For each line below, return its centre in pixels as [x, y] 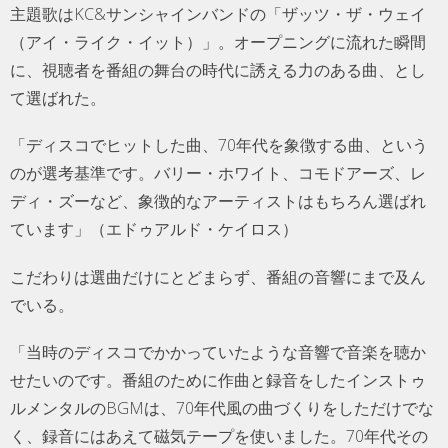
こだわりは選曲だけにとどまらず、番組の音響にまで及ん [218, 276]
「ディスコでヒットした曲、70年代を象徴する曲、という [219, 145]
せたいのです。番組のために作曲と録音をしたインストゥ [218, 379]
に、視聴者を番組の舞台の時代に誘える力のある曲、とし [218, 70]
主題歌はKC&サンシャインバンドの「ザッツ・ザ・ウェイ [218, 14]
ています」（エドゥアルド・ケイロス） [154, 229]
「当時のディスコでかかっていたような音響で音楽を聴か [218, 351]
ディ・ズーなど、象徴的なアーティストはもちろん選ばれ [218, 201]
